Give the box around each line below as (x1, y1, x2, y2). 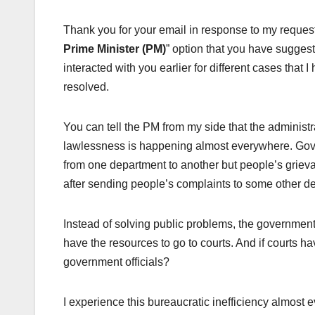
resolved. (63, 81, 109, 94)
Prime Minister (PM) (63, 43, 166, 56)
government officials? (63, 256, 169, 269)
